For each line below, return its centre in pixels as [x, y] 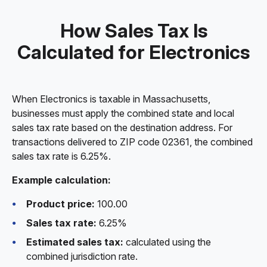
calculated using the [167, 242]
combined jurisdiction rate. [82, 256]
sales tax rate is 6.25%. [61, 156]
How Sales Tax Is [133, 31]
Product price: [60, 204]
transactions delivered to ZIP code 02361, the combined [132, 142]
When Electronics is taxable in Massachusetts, [111, 99]
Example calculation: [61, 180]
